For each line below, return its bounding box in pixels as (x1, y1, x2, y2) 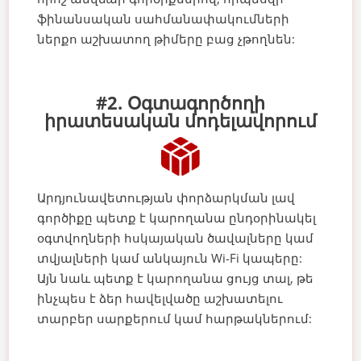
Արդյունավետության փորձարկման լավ (37, 189, 296, 205)
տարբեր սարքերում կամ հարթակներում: (37, 309, 313, 326)
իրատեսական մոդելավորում (44, 107, 317, 132)
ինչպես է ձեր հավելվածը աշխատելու (37, 289, 284, 306)
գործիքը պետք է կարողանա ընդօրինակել (37, 209, 317, 226)
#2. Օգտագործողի (96, 89, 265, 114)
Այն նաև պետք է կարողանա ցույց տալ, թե (37, 269, 314, 286)
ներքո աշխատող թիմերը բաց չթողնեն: (37, 30, 296, 47)
